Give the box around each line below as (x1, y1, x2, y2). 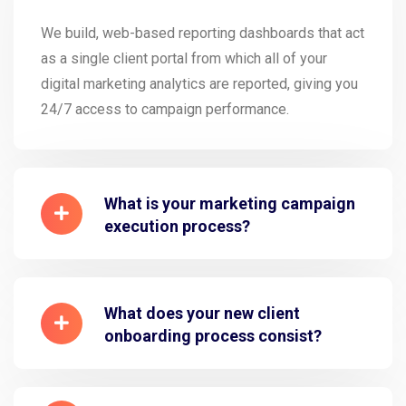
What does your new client (104, 304, 300, 323)
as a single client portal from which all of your (41, 50, 327, 67)
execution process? (104, 217, 250, 236)
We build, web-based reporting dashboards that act (41, 24, 364, 42)
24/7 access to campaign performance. (41, 101, 289, 118)
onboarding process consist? (104, 326, 322, 345)
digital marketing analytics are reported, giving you (41, 75, 358, 92)
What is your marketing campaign (104, 194, 355, 213)
